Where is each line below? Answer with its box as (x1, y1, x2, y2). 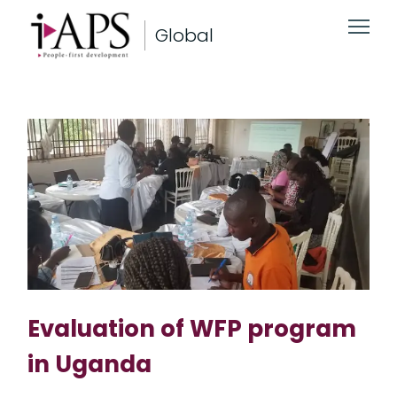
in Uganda (27, 347, 152, 380)
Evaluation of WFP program (27, 312, 357, 345)
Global (155, 23, 214, 48)
